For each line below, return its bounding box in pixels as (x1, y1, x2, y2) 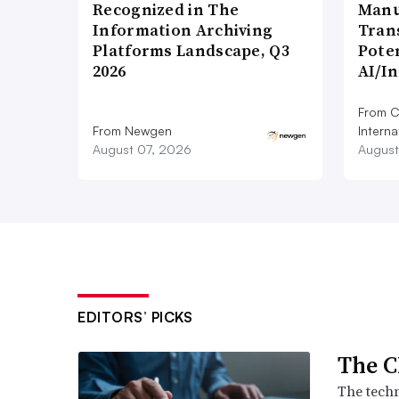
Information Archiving (93, 18, 273, 41)
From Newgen (93, 122, 172, 138)
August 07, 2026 (93, 141, 191, 157)
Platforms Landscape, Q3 (93, 38, 289, 61)
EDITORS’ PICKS (77, 307, 192, 326)
